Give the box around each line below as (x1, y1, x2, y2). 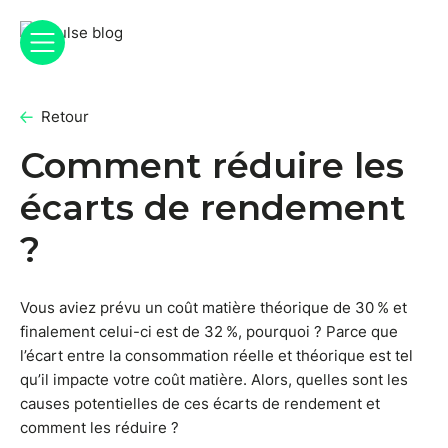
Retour (41, 107, 89, 126)
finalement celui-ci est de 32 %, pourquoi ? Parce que (20, 322, 398, 341)
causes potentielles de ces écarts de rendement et (20, 394, 380, 413)
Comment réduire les (20, 144, 404, 187)
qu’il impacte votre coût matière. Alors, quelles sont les (20, 370, 408, 389)
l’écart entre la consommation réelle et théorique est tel (20, 346, 413, 365)
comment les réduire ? (20, 418, 179, 437)
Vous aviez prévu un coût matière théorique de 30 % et (20, 298, 407, 317)
